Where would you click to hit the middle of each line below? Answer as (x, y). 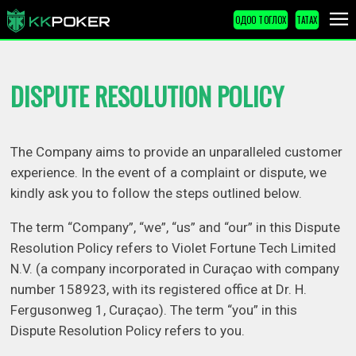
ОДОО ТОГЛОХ (261, 19)
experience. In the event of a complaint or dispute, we (169, 173)
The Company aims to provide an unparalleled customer (177, 152)
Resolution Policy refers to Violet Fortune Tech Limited (174, 248)
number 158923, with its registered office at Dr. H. (159, 290)
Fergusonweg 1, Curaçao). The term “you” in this (154, 310)
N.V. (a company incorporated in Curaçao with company (175, 269)
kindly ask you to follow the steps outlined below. (157, 193)
